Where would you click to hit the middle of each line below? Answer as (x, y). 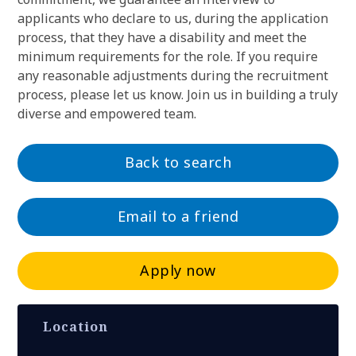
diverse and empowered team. (107, 114)
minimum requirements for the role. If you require (168, 56)
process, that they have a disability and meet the (162, 37)
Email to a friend (178, 216)
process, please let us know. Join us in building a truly (178, 95)
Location (75, 327)
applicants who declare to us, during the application (173, 18)
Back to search (178, 162)
